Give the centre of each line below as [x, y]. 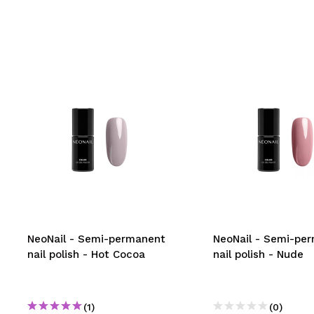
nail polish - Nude [258, 254]
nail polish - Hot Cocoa [86, 254]
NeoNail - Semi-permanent [96, 239]
